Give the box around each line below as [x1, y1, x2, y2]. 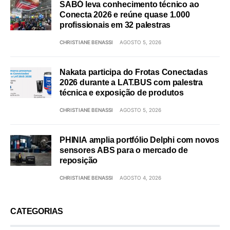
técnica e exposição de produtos [60, 88, 184, 97]
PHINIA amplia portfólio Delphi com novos [60, 135, 219, 144]
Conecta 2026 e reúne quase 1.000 [60, 10, 190, 19]
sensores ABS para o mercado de [60, 145, 188, 155]
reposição [60, 156, 98, 165]
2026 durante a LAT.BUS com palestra [60, 78, 203, 87]
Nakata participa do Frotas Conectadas [60, 67, 208, 76]
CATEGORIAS [10, 206, 63, 216]
